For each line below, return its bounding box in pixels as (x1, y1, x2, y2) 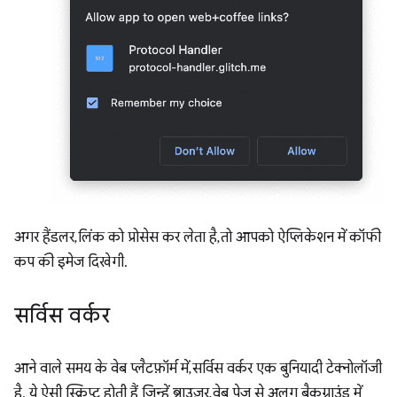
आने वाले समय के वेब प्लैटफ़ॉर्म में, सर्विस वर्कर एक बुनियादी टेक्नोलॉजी (14, 360, 382, 378)
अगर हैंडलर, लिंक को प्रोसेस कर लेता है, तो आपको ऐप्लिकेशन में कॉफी (14, 229, 381, 247)
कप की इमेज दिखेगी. (14, 253, 128, 272)
